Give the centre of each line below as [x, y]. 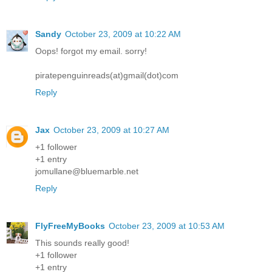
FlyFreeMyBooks [70, 226]
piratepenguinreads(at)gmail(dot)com [107, 75]
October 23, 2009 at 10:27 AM [111, 130]
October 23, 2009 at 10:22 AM [123, 34]
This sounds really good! [82, 243]
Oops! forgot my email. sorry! [91, 51]
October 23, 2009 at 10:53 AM [167, 226]
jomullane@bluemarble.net [87, 171]
